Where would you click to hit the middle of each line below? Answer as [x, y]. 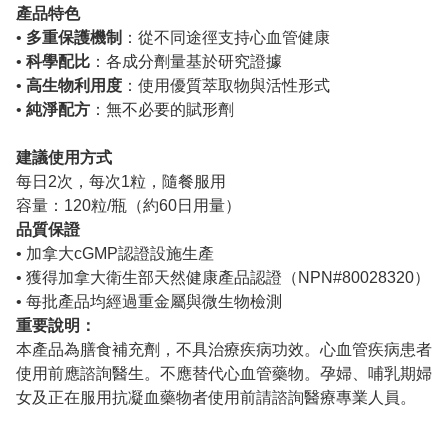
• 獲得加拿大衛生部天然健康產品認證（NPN [174, 278]
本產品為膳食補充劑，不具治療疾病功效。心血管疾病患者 [224, 350]
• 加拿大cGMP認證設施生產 [115, 254]
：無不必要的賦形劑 [162, 110]
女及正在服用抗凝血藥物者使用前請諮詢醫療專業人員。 [216, 398]
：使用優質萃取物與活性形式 [226, 86]
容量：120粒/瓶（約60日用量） [128, 206]
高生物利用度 [74, 86]
